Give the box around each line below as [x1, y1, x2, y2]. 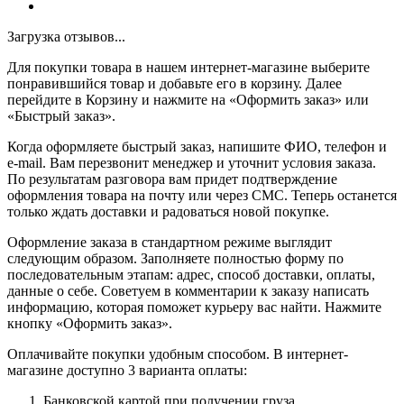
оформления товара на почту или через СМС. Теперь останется [7, 188, 397, 204]
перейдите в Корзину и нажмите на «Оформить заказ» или [7, 92, 369, 108]
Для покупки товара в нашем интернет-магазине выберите [7, 60, 370, 76]
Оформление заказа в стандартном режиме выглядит [7, 234, 332, 251]
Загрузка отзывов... [7, 29, 125, 45]
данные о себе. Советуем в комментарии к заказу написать [7, 283, 369, 299]
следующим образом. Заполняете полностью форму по [7, 251, 344, 267]
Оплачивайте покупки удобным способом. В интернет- [7, 346, 348, 363]
